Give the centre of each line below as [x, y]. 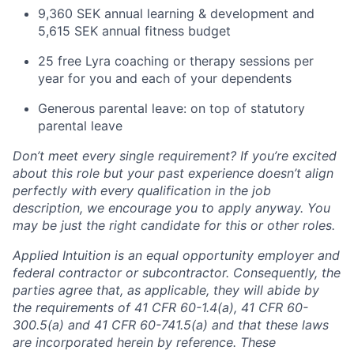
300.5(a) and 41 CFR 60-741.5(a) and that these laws [171, 324]
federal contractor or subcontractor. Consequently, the [177, 272]
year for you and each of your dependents [165, 78]
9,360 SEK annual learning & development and [176, 13]
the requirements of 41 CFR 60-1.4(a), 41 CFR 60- [160, 307]
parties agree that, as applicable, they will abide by [166, 290]
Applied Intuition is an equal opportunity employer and [176, 255]
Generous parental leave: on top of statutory [171, 108]
